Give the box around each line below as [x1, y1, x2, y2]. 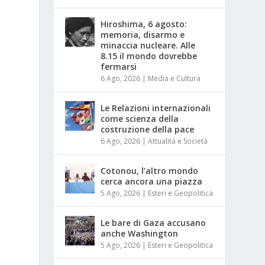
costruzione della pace [101, 123, 195, 135]
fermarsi [101, 60, 137, 72]
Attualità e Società [148, 135, 208, 146]
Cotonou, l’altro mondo [101, 164, 199, 176]
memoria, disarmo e [101, 28, 185, 40]
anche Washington [101, 227, 179, 239]
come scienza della [101, 112, 179, 124]
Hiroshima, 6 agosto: [101, 18, 188, 30]
